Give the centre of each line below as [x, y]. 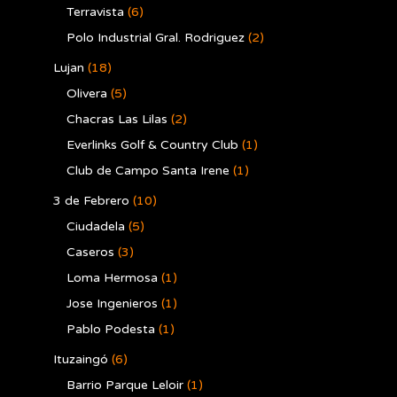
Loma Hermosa [112, 278]
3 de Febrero [91, 201]
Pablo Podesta [111, 329]
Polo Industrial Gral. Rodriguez [156, 38]
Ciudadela [96, 226]
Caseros [90, 252]
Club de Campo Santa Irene [148, 171]
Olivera [87, 93]
